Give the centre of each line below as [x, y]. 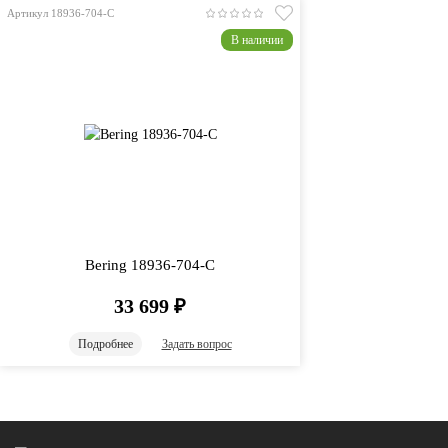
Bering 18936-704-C [150, 265]
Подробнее [105, 344]
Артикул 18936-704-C [60, 13]
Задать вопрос [196, 344]
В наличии [257, 40]
